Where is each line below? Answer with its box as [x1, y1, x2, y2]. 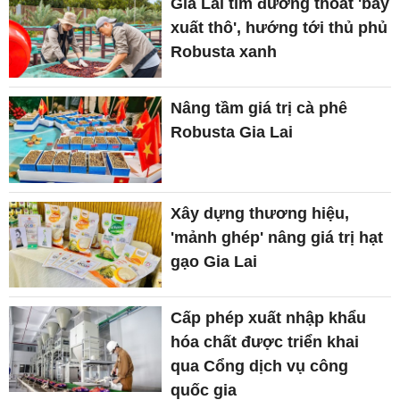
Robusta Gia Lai [171, 123, 294, 142]
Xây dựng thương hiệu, [171, 204, 350, 222]
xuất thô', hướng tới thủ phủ [171, 19, 388, 37]
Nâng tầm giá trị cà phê [171, 99, 348, 118]
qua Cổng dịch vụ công [171, 356, 349, 375]
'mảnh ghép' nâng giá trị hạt [171, 228, 384, 246]
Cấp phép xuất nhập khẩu [171, 308, 367, 327]
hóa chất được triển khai [171, 332, 360, 351]
